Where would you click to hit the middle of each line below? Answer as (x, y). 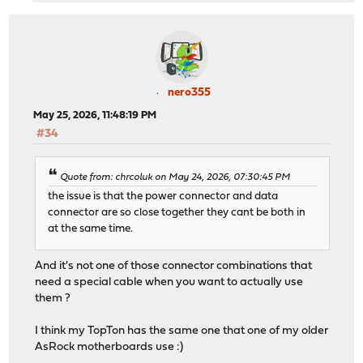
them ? (53, 298)
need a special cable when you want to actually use (169, 282)
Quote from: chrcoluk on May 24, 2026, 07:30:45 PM (175, 177)
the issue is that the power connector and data (163, 196)
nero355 (189, 93)
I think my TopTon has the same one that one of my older (182, 331)
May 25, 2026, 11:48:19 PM (95, 116)
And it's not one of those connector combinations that (174, 266)
